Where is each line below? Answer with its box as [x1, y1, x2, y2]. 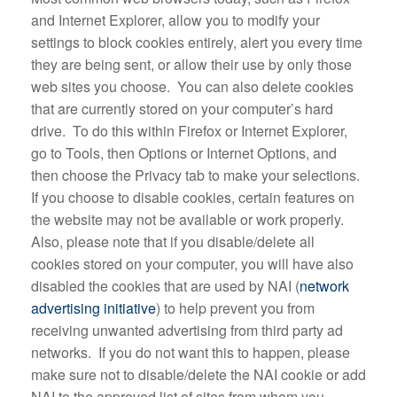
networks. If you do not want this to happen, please [31, 342, 350, 362]
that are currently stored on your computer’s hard [31, 98, 333, 119]
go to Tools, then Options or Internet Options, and [31, 143, 337, 163]
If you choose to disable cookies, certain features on [31, 187, 354, 207]
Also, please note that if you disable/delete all [31, 231, 315, 252]
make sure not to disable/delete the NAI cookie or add [31, 364, 366, 385]
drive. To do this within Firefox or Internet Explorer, [31, 121, 347, 141]
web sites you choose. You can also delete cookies [31, 76, 354, 97]
